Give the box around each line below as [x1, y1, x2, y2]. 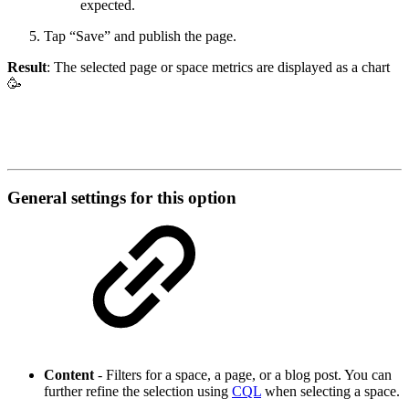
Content [44, 366, 98, 383]
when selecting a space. [261, 383, 400, 399]
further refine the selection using [44, 383, 232, 399]
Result [7, 59, 47, 76]
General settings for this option [7, 187, 236, 207]
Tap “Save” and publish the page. [44, 28, 236, 45]
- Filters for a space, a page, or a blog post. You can [98, 366, 392, 383]
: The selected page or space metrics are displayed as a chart [47, 59, 390, 76]
